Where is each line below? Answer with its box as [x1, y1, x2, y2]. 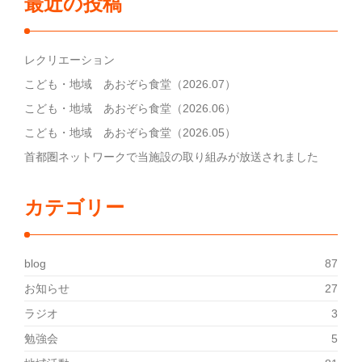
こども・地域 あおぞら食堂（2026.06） [24, 102, 236, 116]
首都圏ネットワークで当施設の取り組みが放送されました [24, 150, 318, 164]
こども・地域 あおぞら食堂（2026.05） [24, 126, 236, 140]
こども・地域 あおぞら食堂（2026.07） [24, 78, 236, 91]
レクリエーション [24, 53, 115, 67]
